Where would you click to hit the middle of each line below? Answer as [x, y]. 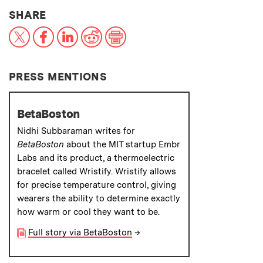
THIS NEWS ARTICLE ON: [113, 15]
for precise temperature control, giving [97, 185]
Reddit [116, 31]
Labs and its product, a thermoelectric [96, 158]
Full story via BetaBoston [80, 233]
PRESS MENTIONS [58, 77]
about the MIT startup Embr [123, 145]
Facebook [76, 31]
